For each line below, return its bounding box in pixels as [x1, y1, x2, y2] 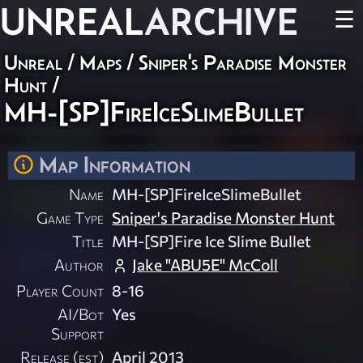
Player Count [16, 280, 105, 301]
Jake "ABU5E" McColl [132, 254, 279, 275]
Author [54, 254, 105, 275]
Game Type [36, 207, 105, 228]
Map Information [39, 152, 190, 177]
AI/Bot [58, 304, 105, 324]
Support [51, 323, 105, 344]
